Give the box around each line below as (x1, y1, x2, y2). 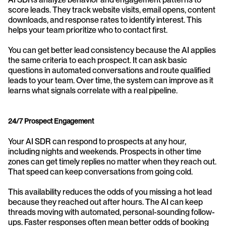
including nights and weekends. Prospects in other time (8, 147, 201, 156)
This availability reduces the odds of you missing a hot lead (8, 187, 212, 197)
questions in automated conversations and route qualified (8, 66, 210, 75)
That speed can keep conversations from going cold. (8, 167, 193, 177)
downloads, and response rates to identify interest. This (8, 15, 202, 25)
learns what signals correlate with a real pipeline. (8, 86, 178, 95)
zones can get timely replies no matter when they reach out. (8, 157, 216, 166)
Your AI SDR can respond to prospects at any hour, (8, 137, 186, 146)
